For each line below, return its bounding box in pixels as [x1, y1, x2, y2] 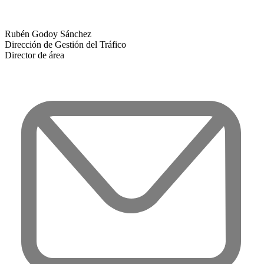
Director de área [5, 49, 64, 60]
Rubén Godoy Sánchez [5, 28, 91, 39]
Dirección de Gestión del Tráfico [5, 39, 126, 49]
